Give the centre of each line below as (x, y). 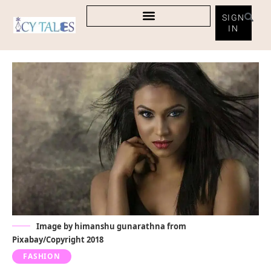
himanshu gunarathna (120, 227)
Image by (55, 227)
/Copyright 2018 (73, 240)
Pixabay (28, 240)
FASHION (42, 256)
